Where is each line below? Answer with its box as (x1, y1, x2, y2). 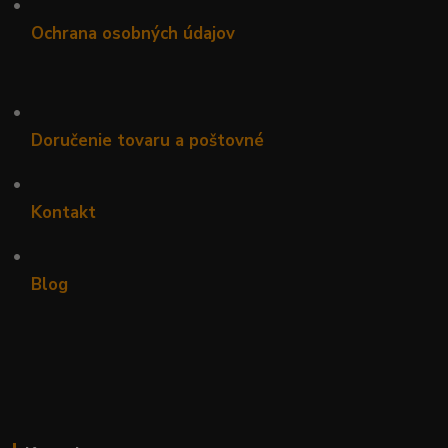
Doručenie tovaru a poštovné (30, 129, 264, 153)
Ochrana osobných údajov (30, 22, 235, 46)
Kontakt (30, 201, 96, 225)
